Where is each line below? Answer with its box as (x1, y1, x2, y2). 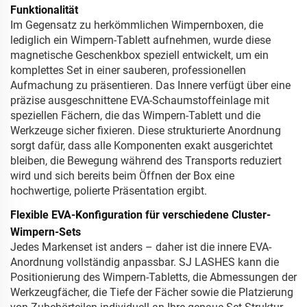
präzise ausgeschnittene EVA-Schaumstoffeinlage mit (10, 94, 269, 108)
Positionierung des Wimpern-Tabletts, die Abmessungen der (10, 271, 297, 284)
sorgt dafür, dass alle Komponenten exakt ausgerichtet (10, 139, 273, 153)
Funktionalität (10, 3, 78, 17)
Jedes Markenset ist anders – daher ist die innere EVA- (10, 241, 271, 254)
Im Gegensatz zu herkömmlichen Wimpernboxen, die (10, 19, 263, 32)
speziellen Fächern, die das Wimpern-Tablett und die (10, 109, 260, 123)
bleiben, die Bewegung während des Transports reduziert (10, 154, 282, 168)
